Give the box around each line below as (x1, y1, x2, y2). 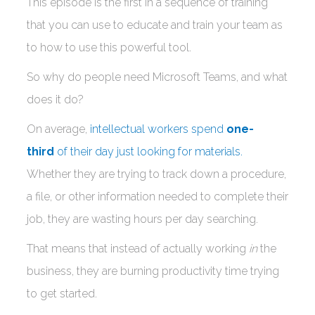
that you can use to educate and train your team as (27, 18, 283, 32)
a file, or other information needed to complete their (27, 190, 288, 203)
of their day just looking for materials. (57, 145, 243, 158)
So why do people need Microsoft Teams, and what (27, 70, 288, 84)
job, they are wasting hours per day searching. (27, 212, 264, 226)
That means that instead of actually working (27, 242, 249, 255)
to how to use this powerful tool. (27, 41, 197, 54)
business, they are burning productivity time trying (27, 264, 279, 278)
